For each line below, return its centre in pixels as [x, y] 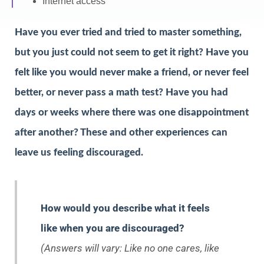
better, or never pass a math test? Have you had [121, 93]
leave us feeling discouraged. [79, 153]
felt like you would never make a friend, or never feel [132, 72]
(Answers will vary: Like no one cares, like [130, 248]
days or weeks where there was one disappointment [132, 113]
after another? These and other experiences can [121, 133]
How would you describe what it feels [125, 208]
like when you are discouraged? [113, 228]
